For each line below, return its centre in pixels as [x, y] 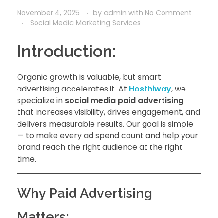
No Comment [168, 12]
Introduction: [66, 51]
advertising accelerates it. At [73, 89]
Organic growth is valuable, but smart [89, 77]
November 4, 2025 [48, 12]
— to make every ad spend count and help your [108, 135]
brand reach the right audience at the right [100, 147]
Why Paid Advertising [85, 193]
